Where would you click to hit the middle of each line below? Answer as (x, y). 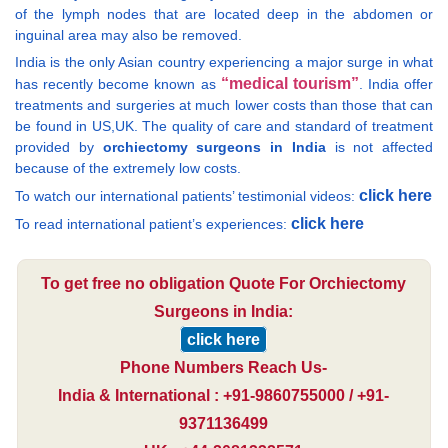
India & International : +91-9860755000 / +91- (224, 396)
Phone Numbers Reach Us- (224, 368)
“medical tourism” (289, 84)
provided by (59, 147)
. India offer (395, 84)
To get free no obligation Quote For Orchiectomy (224, 284)
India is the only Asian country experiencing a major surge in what (224, 62)
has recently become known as (118, 84)
